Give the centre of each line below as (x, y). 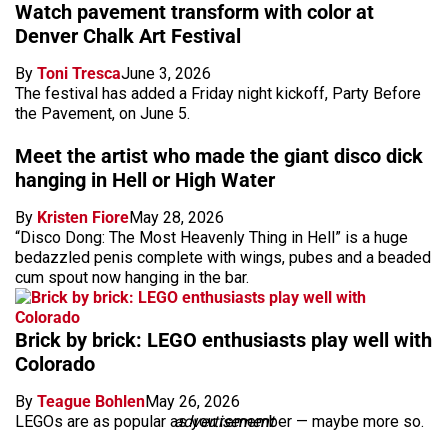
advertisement (224, 421)
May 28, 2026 (176, 217)
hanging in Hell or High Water (145, 179)
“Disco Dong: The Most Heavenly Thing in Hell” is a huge (211, 237)
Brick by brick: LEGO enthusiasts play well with (223, 339)
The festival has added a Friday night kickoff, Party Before (218, 93)
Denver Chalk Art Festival (128, 35)
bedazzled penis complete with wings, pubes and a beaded (223, 257)
